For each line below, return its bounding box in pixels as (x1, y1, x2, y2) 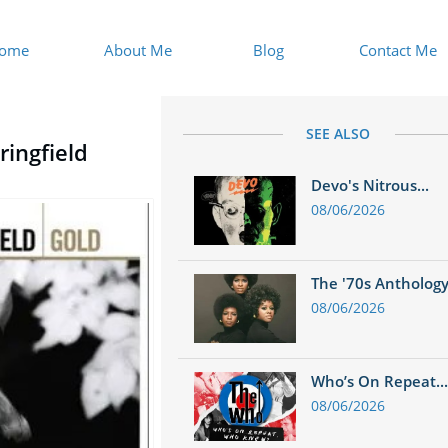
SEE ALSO (306, 124, 370, 143)
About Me (104, 39, 172, 60)
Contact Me (359, 39, 437, 60)
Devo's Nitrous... (311, 175, 429, 195)
